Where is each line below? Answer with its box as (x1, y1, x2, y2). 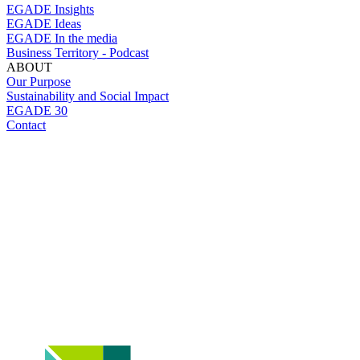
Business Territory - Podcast (6, 46, 149, 60)
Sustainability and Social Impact (6, 89, 169, 104)
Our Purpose (6, 75, 71, 89)
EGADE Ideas (6, 17, 81, 31)
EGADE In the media (6, 31, 117, 46)
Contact (6, 118, 46, 133)
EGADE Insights (6, 2, 94, 17)
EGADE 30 (6, 104, 67, 118)
